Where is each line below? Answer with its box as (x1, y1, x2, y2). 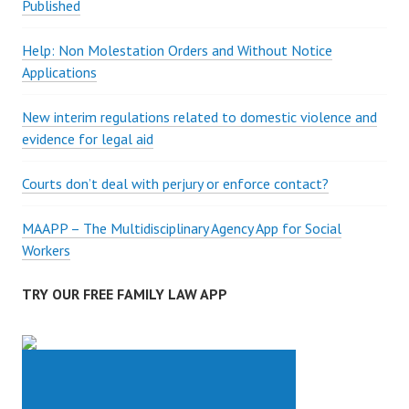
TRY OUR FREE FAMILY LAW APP (22, 285, 227, 303)
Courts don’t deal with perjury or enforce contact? (22, 174, 329, 193)
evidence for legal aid (22, 130, 153, 148)
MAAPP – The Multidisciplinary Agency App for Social (22, 219, 341, 237)
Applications (22, 63, 97, 81)
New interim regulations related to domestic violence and (22, 108, 377, 126)
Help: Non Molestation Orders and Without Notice (22, 41, 332, 59)
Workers (22, 241, 70, 259)
